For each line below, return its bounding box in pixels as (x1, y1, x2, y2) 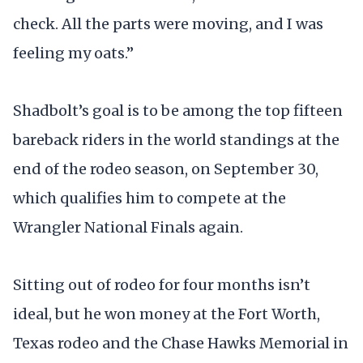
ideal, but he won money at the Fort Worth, (13, 304, 320, 323)
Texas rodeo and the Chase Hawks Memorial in (13, 333, 348, 352)
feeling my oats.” (13, 43, 134, 62)
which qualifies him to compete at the (13, 188, 286, 207)
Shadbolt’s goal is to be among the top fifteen (13, 100, 343, 120)
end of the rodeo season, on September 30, (13, 159, 318, 178)
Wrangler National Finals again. (13, 217, 243, 237)
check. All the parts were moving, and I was (13, 14, 323, 33)
